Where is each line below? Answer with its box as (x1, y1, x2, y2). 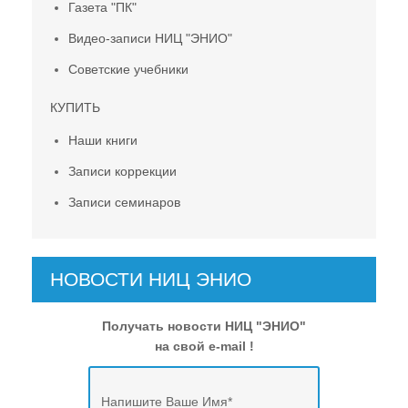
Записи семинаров (68, 194, 180, 209)
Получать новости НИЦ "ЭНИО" (102, 318, 306, 333)
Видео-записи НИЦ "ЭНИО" (68, 30, 232, 46)
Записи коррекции (68, 163, 177, 178)
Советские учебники (68, 61, 189, 76)
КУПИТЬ (50, 99, 100, 115)
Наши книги (68, 132, 138, 148)
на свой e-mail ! (154, 338, 254, 353)
